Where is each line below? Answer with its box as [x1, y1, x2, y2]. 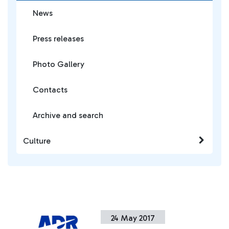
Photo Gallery [33, 59, 84, 69]
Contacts [33, 85, 67, 95]
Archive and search [33, 110, 103, 120]
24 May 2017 [111, 213, 155, 223]
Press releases [33, 34, 84, 43]
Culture [23, 136, 51, 146]
